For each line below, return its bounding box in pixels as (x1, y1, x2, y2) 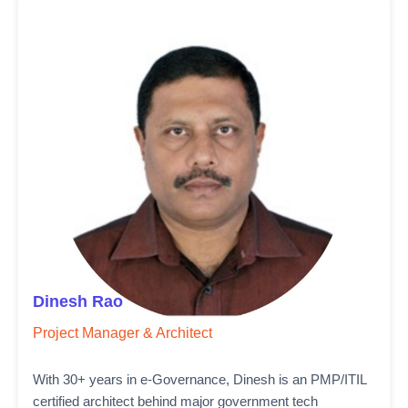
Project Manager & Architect (33, 325, 212, 341)
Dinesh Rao (33, 292, 123, 311)
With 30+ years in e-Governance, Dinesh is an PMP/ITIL (33, 372, 366, 387)
